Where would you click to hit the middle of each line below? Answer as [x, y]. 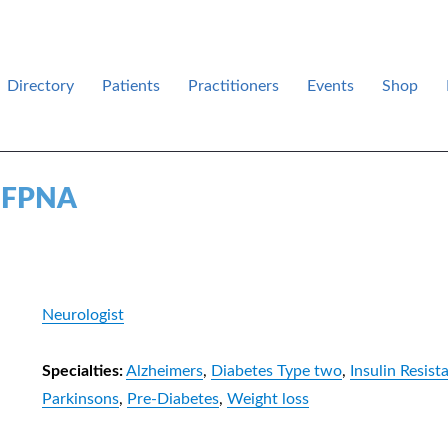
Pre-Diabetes [172, 399]
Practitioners [233, 85]
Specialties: [82, 371]
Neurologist [82, 315]
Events [330, 85]
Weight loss [267, 399]
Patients [130, 85]
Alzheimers [164, 371]
